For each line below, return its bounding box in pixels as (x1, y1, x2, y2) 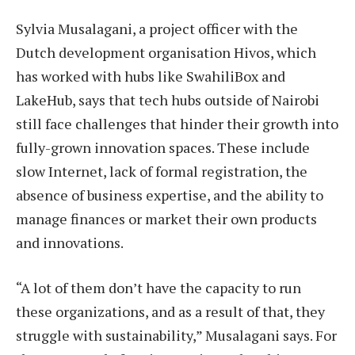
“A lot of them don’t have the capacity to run (16, 278, 301, 298)
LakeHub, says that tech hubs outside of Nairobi (16, 90, 319, 109)
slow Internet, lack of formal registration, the (16, 161, 307, 181)
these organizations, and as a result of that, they (16, 302, 325, 322)
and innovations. (16, 232, 124, 252)
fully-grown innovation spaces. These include (16, 137, 310, 157)
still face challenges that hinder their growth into (16, 113, 338, 133)
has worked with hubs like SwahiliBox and (16, 66, 285, 86)
